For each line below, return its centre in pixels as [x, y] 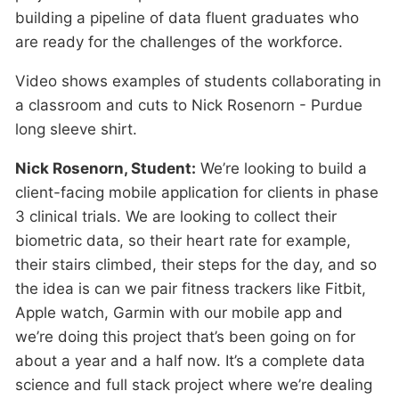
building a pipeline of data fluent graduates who [187, 18]
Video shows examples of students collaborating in [198, 81]
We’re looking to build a [281, 168]
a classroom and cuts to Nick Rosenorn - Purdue [189, 105]
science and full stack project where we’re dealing [194, 385]
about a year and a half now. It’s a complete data [190, 361]
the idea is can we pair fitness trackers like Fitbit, [191, 289]
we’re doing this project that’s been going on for [185, 337]
